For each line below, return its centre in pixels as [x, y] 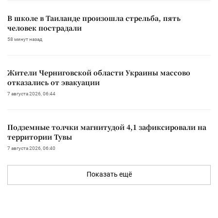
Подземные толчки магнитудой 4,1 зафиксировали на [107, 127]
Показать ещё [109, 174]
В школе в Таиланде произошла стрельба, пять [94, 18]
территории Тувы [40, 137]
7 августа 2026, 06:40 [31, 148]
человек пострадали [45, 28]
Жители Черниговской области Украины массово [99, 73]
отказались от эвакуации [54, 82]
